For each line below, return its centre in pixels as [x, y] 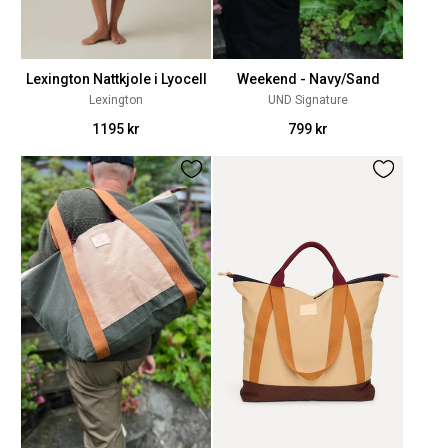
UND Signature [308, 100]
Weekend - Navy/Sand [308, 79]
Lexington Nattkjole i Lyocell [116, 79]
